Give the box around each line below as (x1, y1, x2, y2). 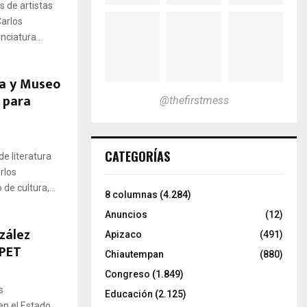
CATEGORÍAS (105, 147, 170, 165)
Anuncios (105, 208, 147, 220)
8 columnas (105, 188, 158, 200)
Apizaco (105, 228, 142, 240)
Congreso (105, 268, 150, 280)
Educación (105, 288, 153, 299)
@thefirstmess (159, 93, 229, 107)
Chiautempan (105, 248, 164, 260)
